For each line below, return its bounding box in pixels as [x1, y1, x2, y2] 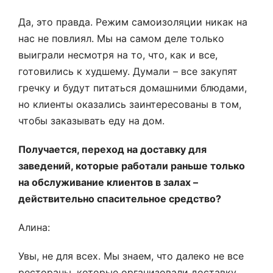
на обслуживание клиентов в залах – [18, 176, 198, 188]
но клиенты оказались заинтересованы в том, [18, 98, 241, 110]
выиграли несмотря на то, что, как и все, [18, 49, 218, 61]
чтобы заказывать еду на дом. [18, 115, 165, 127]
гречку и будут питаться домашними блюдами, [18, 82, 247, 94]
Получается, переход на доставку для [18, 143, 207, 155]
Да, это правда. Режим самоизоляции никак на [18, 16, 247, 28]
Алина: [18, 221, 50, 233]
